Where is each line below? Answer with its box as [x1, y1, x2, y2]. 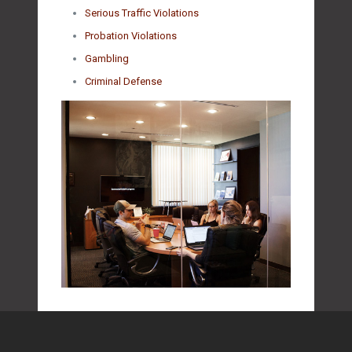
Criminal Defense [85, 75, 162, 88]
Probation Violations [85, 30, 177, 42]
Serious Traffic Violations [85, 7, 199, 20]
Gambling [85, 53, 129, 65]
